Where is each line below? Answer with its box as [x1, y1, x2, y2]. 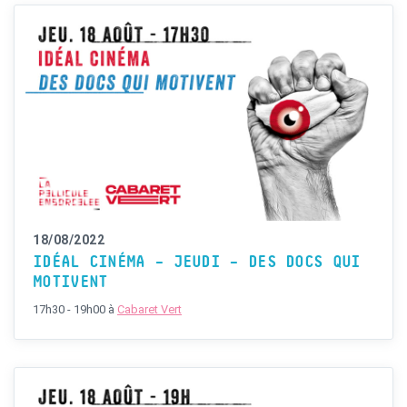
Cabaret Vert [117, 302, 182, 316]
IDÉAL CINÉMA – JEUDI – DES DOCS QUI [33, 253, 361, 271]
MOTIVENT [33, 273, 108, 291]
